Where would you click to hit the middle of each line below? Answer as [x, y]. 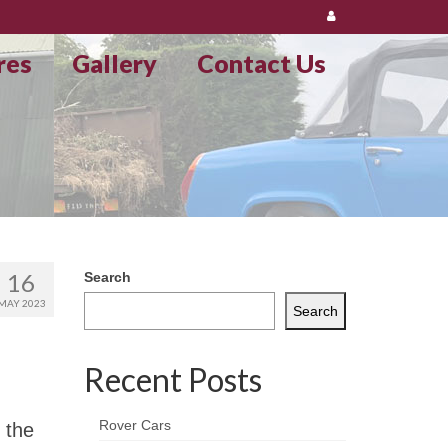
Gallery [114, 63]
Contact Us [261, 63]
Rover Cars [134, 425]
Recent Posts [172, 380]
